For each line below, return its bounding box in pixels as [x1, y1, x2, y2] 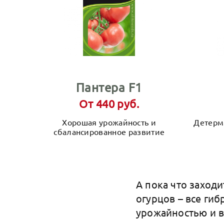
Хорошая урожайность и [62, 117, 156, 127]
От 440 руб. [79, 97, 139, 110]
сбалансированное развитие [53, 126, 165, 136]
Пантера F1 [75, 80, 142, 94]
